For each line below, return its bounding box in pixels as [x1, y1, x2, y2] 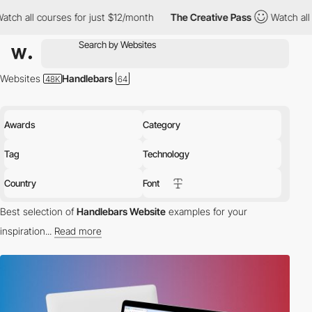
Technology [143, 148, 189, 159]
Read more [54, 225, 102, 237]
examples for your [166, 205, 247, 217]
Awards [4, 119, 36, 130]
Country [4, 178, 36, 189]
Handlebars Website [77, 205, 166, 217]
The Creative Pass [102, 11, 184, 23]
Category [143, 119, 180, 130]
